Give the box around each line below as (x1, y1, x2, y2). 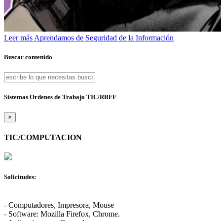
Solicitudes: (4, 173, 36, 181)
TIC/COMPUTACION (4, 133, 82, 142)
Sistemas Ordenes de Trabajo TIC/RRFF (4, 93, 116, 101)
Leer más (4, 33, 34, 42)
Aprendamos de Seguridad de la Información (34, 33, 174, 42)
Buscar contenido (4, 53, 52, 61)
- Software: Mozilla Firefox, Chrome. (4, 210, 120, 219)
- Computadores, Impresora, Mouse (4, 201, 114, 210)
